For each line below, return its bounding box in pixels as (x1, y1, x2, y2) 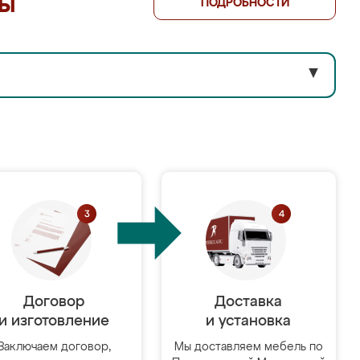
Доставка (215, 295, 283, 309)
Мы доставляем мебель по (174, 342, 323, 353)
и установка (206, 314, 292, 329)
